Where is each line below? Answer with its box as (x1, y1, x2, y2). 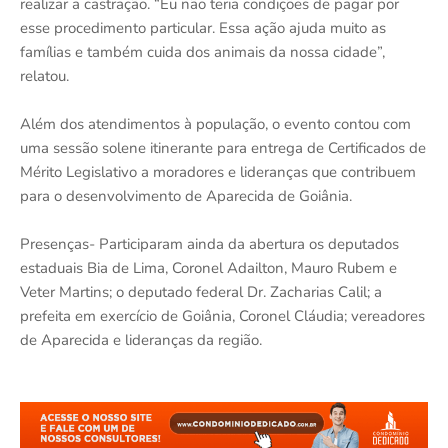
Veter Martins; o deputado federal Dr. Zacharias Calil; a (20, 282, 382, 303)
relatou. (20, 66, 69, 87)
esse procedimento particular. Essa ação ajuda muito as (20, 18, 386, 39)
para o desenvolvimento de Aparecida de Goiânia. (20, 186, 352, 207)
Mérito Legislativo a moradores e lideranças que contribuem (20, 162, 416, 183)
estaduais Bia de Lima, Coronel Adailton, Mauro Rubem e (20, 258, 397, 279)
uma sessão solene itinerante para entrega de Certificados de (20, 138, 426, 159)
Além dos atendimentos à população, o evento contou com (20, 114, 411, 135)
